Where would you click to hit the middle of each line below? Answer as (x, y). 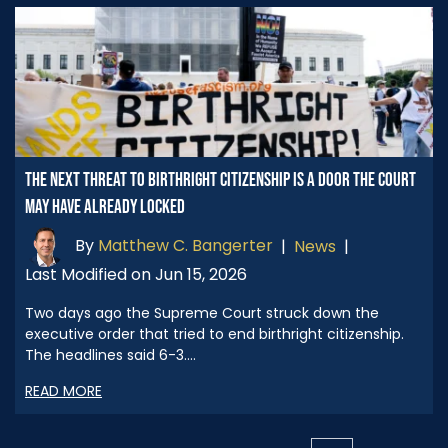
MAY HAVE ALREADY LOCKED (105, 207)
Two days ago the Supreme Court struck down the (202, 312)
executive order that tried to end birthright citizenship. (214, 333)
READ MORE (63, 390)
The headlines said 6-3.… (110, 354)
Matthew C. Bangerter (185, 246)
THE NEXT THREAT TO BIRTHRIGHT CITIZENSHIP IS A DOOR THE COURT (220, 180)
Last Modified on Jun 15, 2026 (136, 274)
